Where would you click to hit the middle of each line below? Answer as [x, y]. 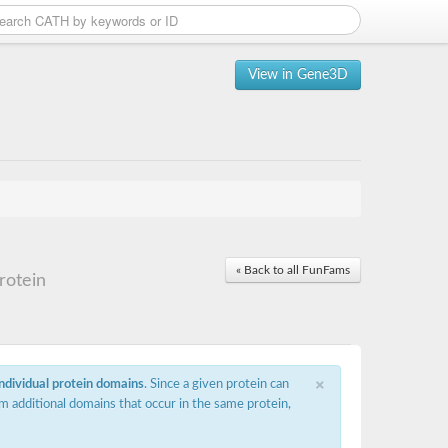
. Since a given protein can [216, 384]
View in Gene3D [298, 75]
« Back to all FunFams [293, 270]
